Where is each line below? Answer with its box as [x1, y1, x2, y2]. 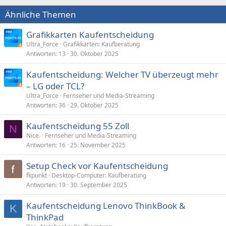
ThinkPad [26, 211, 64, 223]
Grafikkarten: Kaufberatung [63, 40, 140, 48]
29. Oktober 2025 [70, 101, 119, 109]
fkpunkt [26, 171, 47, 180]
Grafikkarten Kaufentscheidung [26, 29, 154, 40]
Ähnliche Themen [5, 9, 76, 20]
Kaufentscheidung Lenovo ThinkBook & [26, 200, 185, 211]
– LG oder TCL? [26, 80, 84, 92]
